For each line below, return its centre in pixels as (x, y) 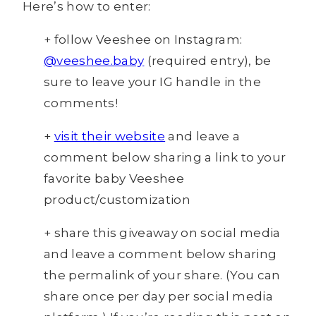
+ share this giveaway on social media (162, 233)
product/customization (117, 200)
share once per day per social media (158, 297)
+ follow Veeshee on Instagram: (143, 40)
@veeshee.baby (94, 61)
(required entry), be (208, 61)
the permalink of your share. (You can (162, 275)
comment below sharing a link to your (165, 158)
